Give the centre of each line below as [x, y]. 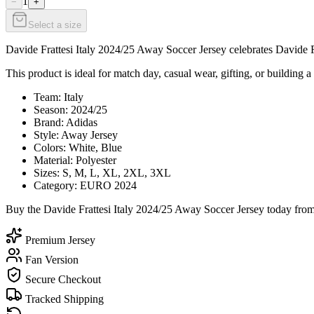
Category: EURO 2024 [85, 185]
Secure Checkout [62, 279]
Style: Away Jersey [76, 135]
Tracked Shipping [63, 299]
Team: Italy [59, 97]
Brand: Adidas [66, 122]
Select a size [55, 25]
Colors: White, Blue [78, 147]
